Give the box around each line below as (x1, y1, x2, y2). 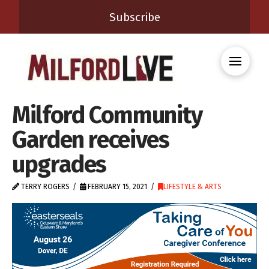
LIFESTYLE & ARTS (163, 183, 222, 191)
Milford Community (12, 101, 202, 129)
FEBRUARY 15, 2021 (86, 183, 148, 191)
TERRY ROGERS (19, 183, 70, 191)
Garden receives (12, 125, 169, 154)
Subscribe (109, 10, 160, 24)
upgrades (12, 150, 107, 178)
